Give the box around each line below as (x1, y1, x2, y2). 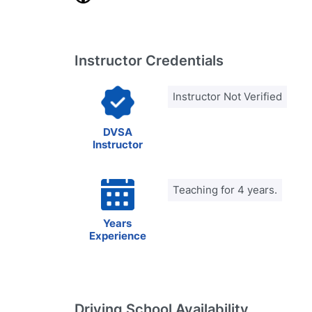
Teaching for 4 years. (173, 183, 277, 196)
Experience (88, 229, 146, 242)
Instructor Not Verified (173, 90, 282, 103)
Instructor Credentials (75, 52, 224, 69)
